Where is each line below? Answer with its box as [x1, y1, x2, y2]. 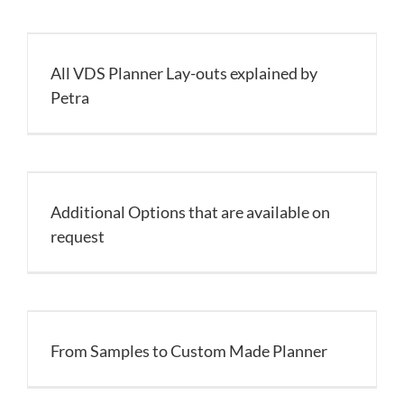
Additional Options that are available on [50, 202, 330, 222]
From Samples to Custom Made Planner [50, 341, 327, 361]
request [50, 226, 105, 246]
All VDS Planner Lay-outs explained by [50, 63, 317, 83]
